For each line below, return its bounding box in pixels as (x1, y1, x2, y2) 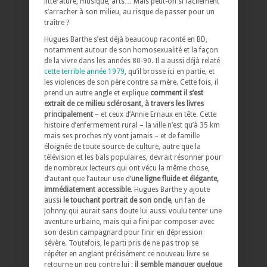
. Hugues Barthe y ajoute (131, 185, 210, 194)
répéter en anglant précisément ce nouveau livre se (44, 250, 209, 259)
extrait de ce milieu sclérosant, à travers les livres (44, 100, 204, 108)
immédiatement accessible (44, 185, 131, 194)
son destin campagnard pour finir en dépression (44, 228, 203, 237)
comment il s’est (150, 89, 203, 98)
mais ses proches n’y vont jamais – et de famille (44, 132, 200, 141)
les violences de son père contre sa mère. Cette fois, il (44, 78, 218, 87)
